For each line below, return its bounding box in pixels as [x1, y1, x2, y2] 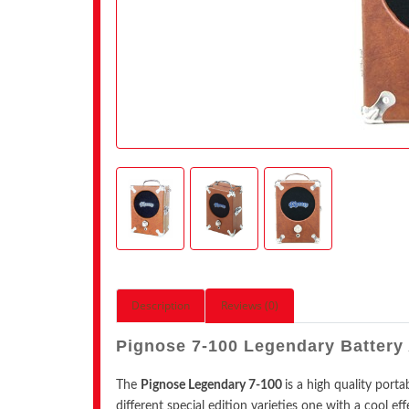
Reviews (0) [221, 297, 278, 313]
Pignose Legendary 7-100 [141, 377, 285, 392]
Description [131, 297, 190, 313]
